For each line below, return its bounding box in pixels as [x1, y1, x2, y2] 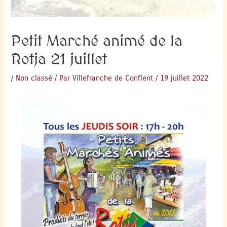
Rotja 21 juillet [11, 50, 107, 68]
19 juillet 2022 [160, 74, 209, 83]
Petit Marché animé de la [11, 31, 183, 50]
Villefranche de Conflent [72, 74, 154, 83]
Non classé [16, 74, 53, 83]
